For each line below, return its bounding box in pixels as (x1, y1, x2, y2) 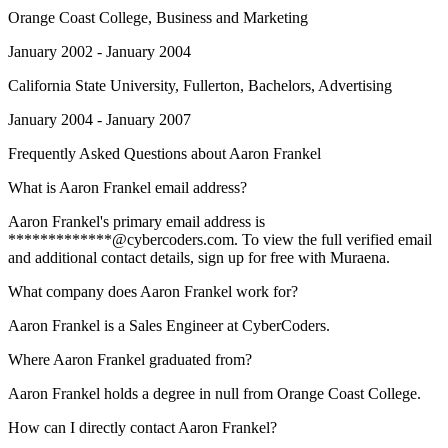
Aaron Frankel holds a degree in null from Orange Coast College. (8, 385, 421, 402)
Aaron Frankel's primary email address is (8, 213, 265, 230)
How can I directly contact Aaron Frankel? (8, 419, 277, 436)
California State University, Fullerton (8, 77, 240, 94)
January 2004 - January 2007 (8, 111, 191, 128)
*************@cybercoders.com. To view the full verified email (8, 231, 432, 248)
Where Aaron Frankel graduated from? (8, 351, 252, 368)
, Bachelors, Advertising (240, 77, 392, 94)
